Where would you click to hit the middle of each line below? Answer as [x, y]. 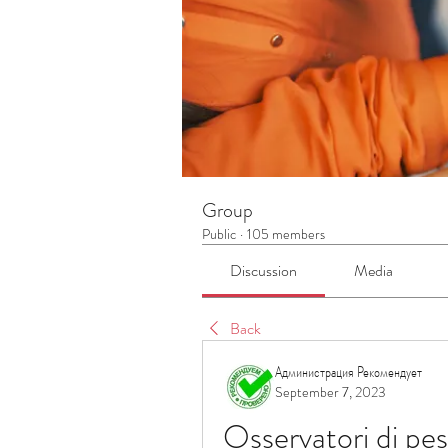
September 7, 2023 [330, 392]
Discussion [264, 270]
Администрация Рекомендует [348, 371]
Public [219, 234]
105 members [286, 234]
